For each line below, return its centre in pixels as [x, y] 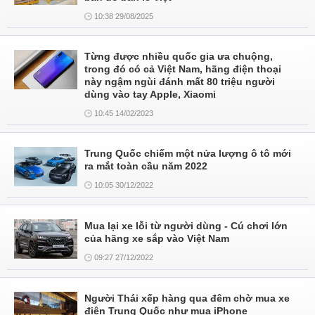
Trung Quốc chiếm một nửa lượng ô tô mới [188, 153]
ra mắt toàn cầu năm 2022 [146, 166]
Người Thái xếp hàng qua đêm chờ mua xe [187, 298]
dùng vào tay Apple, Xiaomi [150, 94]
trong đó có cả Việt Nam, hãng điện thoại [183, 69]
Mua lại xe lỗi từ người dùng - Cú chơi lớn [186, 226]
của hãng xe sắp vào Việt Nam [157, 238]
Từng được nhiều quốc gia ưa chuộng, [179, 56]
